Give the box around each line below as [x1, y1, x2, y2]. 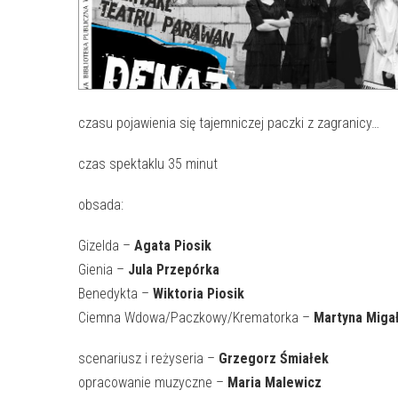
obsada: [78, 196, 123, 213]
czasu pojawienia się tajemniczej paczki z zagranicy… [78, 115, 379, 131]
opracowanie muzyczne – [78, 374, 227, 391]
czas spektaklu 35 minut [78, 155, 218, 172]
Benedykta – [78, 285, 153, 302]
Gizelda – [78, 237, 131, 254]
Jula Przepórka [124, 261, 219, 278]
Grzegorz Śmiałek [219, 350, 329, 367]
